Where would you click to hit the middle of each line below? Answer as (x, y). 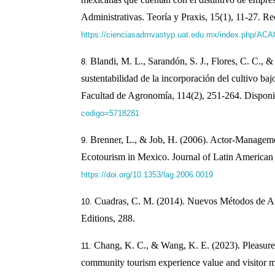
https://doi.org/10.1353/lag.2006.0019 (147, 175)
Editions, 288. (108, 219)
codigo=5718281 (110, 114)
